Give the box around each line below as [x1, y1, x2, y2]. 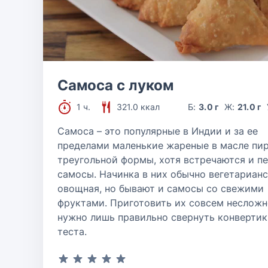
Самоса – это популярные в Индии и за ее [57, 125, 258, 137]
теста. [57, 226, 87, 237]
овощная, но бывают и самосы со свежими [57, 182, 264, 194]
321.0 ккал [117, 102, 160, 112]
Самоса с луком [57, 77, 173, 94]
